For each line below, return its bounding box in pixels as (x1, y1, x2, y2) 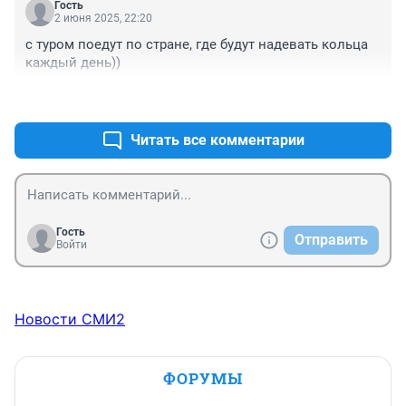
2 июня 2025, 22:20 (54, 12, 152, 25)
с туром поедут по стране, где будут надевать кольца (25, 36, 368, 53)
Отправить (295, 231, 368, 249)
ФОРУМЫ (163, 368, 243, 390)
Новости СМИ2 (14, 310, 125, 329)
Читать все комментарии (130, 131, 304, 150)
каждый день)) (25, 54, 121, 72)
